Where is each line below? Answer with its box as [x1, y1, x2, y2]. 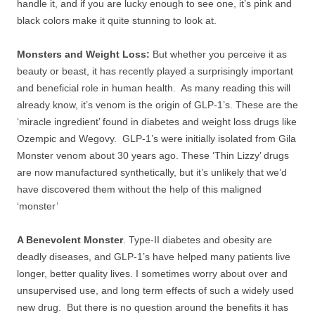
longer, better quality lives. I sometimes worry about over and [17, 268, 288, 279]
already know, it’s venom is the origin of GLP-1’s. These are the [17, 99, 298, 110]
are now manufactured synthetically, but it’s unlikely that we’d [17, 167, 287, 178]
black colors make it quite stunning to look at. [17, 15, 217, 26]
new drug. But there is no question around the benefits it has [17, 302, 288, 313]
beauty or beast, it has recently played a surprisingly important [17, 65, 293, 77]
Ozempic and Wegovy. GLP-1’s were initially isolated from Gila [17, 133, 296, 144]
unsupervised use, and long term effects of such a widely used [17, 285, 294, 296]
